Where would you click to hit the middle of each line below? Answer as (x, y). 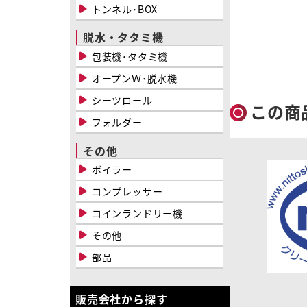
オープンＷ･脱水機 (135, 78)
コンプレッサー (127, 192)
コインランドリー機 (137, 213)
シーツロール (122, 100)
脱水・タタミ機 (123, 37)
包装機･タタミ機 (130, 56)
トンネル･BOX (125, 9)
